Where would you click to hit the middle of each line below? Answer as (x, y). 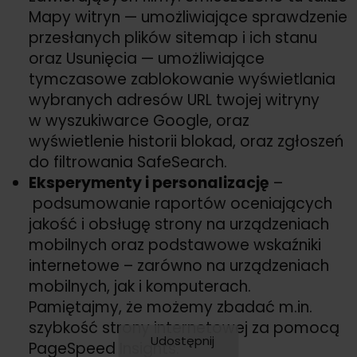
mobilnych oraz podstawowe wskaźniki (175, 245)
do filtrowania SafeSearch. (128, 163)
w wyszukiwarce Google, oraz (139, 121)
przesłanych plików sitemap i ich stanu (173, 38)
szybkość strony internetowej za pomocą (184, 328)
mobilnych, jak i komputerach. (140, 287)
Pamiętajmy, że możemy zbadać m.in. (171, 308)
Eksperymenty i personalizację (149, 183)
